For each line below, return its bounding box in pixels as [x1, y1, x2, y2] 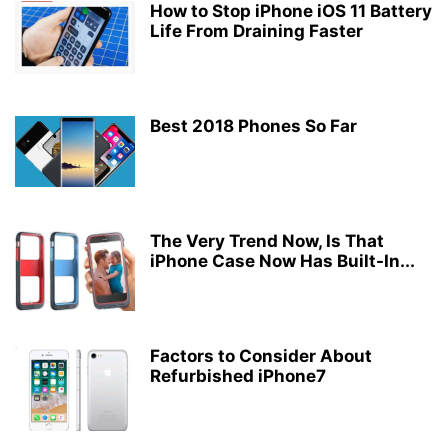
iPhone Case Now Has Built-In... [150, 251, 415, 271]
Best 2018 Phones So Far [150, 116, 357, 136]
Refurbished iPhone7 [150, 366, 326, 386]
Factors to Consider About [150, 346, 372, 366]
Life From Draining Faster [150, 21, 363, 41]
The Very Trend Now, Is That [150, 231, 384, 251]
